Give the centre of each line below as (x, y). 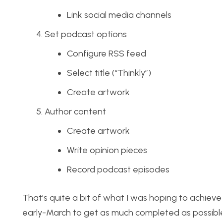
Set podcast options (86, 34)
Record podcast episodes (118, 170)
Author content (75, 112)
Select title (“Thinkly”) (109, 73)
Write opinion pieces (107, 150)
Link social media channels (119, 15)
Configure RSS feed (107, 54)
